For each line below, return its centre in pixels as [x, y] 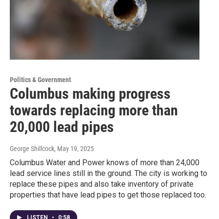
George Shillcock [32, 149]
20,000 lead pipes [62, 127]
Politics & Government [40, 80]
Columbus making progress [90, 94]
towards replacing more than [94, 110]
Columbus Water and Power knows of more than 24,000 [105, 163]
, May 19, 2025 [74, 149]
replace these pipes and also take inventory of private [102, 184]
